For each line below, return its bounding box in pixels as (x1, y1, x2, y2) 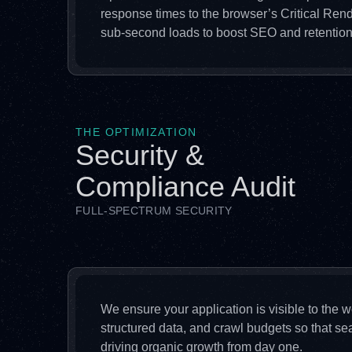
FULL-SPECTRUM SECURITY (75, 204, 233, 217)
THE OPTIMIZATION (75, 126, 197, 138)
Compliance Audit (75, 170, 295, 203)
